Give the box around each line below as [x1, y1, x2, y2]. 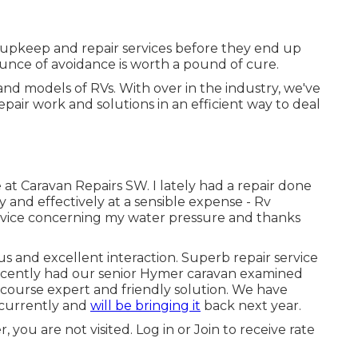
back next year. [201, 297, 301, 313]
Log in [136, 321, 174, 337]
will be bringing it [90, 297, 201, 313]
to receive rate [220, 321, 315, 337]
